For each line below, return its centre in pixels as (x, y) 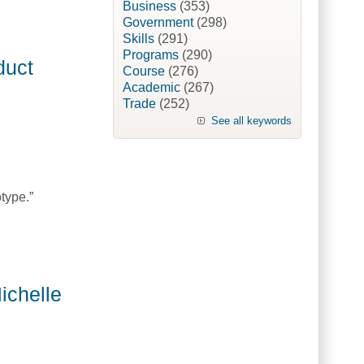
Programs (150, 55)
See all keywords (251, 121)
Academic (151, 88)
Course (143, 71)
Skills (138, 39)
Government (158, 23)
